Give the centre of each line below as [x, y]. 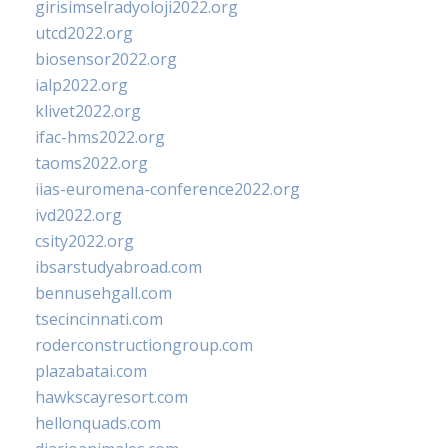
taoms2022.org [91, 163]
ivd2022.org [78, 215]
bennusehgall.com [103, 293]
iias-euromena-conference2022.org [167, 189]
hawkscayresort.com [111, 397]
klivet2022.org [88, 111]
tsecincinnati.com [99, 319]
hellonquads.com [98, 423]
